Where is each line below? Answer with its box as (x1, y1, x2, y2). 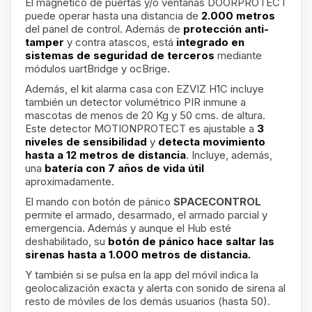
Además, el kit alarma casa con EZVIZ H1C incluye (25, 82, 264, 95)
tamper (25, 36, 67, 49)
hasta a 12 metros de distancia (25, 148, 186, 162)
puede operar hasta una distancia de (25, 9, 201, 22)
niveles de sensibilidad (25, 135, 150, 148)
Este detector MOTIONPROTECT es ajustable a (25, 122, 257, 135)
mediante (217, 49, 262, 62)
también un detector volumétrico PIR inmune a (25, 95, 246, 109)
